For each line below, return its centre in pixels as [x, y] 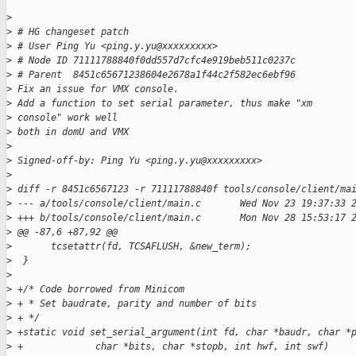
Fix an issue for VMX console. [95, 89]
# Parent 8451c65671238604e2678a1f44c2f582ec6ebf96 [154, 75]
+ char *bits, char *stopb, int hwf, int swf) [170, 347]
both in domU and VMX [70, 132]
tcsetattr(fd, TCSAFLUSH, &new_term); [132, 247]
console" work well [65, 118]
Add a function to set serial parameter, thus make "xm [165, 104]
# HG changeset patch [70, 32]
